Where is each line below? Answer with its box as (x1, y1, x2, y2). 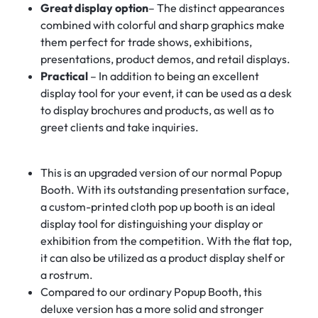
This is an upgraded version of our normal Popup (40, 165, 282, 180)
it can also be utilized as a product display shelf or (40, 250, 285, 265)
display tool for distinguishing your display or (40, 216, 263, 231)
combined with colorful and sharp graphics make (40, 17, 285, 32)
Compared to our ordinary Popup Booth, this (40, 284, 262, 299)
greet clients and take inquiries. (40, 119, 199, 134)
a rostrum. (40, 267, 93, 282)
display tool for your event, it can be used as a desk (40, 85, 292, 100)
